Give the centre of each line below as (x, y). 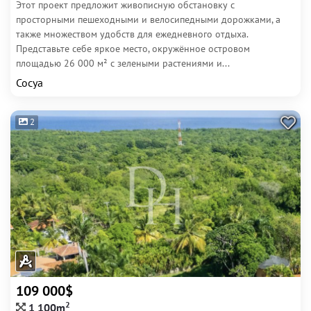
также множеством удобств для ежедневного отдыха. (132, 34)
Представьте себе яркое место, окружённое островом (133, 49)
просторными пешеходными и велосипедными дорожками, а (148, 19)
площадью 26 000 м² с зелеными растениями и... (123, 63)
